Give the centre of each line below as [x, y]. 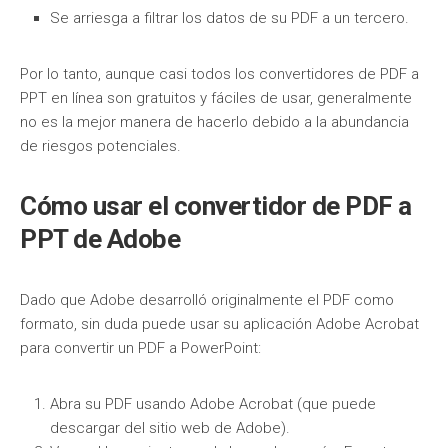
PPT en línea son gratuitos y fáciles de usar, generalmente [216, 98]
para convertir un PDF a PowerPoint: [140, 348]
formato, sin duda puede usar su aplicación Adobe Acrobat [219, 324]
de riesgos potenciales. [100, 146]
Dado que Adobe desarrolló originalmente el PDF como [207, 300]
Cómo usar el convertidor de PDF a [216, 206]
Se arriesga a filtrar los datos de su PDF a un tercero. [229, 18]
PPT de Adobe [100, 239]
